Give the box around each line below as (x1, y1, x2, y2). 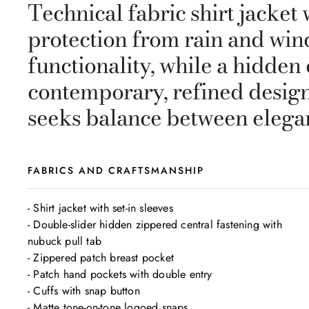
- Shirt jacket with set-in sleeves (28, 200, 173, 216)
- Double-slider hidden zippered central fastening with (28, 217, 286, 232)
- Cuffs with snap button (28, 283, 140, 299)
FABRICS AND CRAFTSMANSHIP (28, 163, 204, 177)
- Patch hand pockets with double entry (28, 266, 212, 282)
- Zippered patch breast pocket (28, 250, 174, 266)
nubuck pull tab (28, 233, 101, 249)
